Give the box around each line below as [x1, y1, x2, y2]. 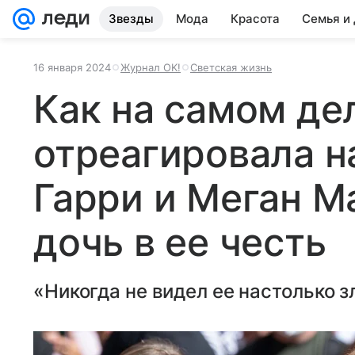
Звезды [109, 11, 154, 26]
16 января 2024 [33, 61, 111, 74]
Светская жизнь [190, 61, 272, 74]
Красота [231, 11, 280, 26]
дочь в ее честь [33, 219, 326, 265]
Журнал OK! [120, 61, 181, 74]
